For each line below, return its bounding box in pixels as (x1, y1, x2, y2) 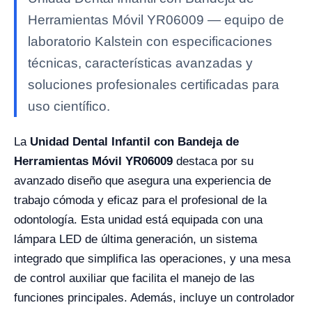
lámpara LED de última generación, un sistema (14, 232, 257, 246)
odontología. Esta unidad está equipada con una (14, 212, 263, 226)
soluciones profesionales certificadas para (28, 77, 279, 92)
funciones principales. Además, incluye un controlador (14, 290, 295, 304)
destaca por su (173, 154, 253, 168)
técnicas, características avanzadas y (28, 55, 253, 70)
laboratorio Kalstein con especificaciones (28, 33, 272, 49)
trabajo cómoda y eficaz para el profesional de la (14, 193, 267, 207)
